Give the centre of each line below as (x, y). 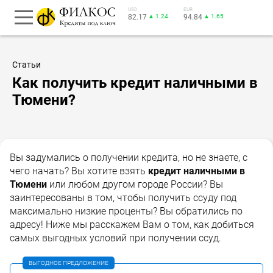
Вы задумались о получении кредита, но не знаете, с (129, 157)
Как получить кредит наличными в (135, 83)
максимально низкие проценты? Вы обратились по (126, 211)
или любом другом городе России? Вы (135, 184)
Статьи (27, 65)
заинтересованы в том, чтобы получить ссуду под (123, 197)
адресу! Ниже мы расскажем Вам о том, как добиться (132, 224)
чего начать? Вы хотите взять (79, 171)
